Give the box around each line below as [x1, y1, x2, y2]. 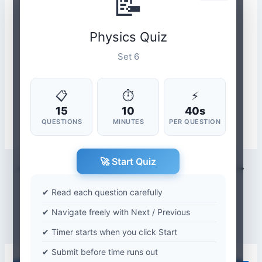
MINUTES [112, 117, 144, 126]
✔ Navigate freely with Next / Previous [42, 206, 191, 217]
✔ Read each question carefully [42, 187, 163, 197]
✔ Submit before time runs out [42, 246, 158, 257]
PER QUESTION [169, 117, 221, 126]
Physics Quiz [89, 29, 167, 44]
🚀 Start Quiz [100, 155, 157, 167]
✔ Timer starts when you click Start [42, 226, 178, 237]
